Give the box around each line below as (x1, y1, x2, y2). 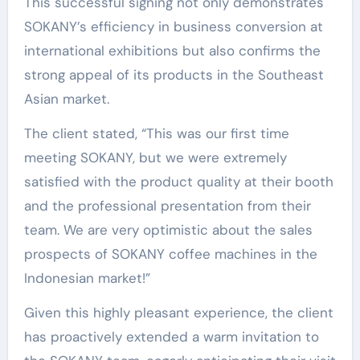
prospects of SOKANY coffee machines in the (23, 245, 317, 263)
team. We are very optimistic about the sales (23, 221, 313, 239)
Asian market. (23, 90, 109, 108)
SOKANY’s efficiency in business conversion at (23, 18, 323, 35)
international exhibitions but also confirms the (23, 42, 321, 59)
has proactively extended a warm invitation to (23, 328, 319, 346)
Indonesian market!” (23, 269, 150, 287)
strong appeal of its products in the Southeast (23, 66, 324, 84)
